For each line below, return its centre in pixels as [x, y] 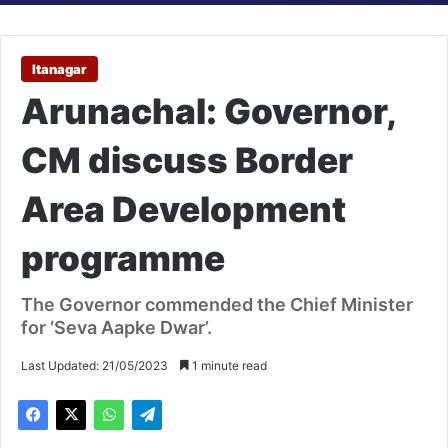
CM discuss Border [187, 160]
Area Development [183, 209]
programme [123, 258]
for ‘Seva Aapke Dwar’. [116, 328]
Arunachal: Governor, [208, 111]
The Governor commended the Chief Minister [217, 305]
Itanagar [59, 69]
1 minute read [228, 366]
